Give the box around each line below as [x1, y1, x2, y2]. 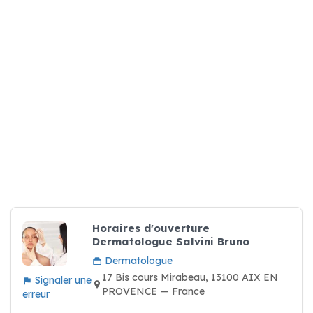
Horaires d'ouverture [92, 221, 210, 235]
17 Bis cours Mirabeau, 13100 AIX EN [102, 271, 278, 284]
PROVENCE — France [102, 285, 205, 298]
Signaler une [32, 274, 92, 286]
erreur [22, 288, 50, 300]
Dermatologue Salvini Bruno [92, 235, 249, 248]
